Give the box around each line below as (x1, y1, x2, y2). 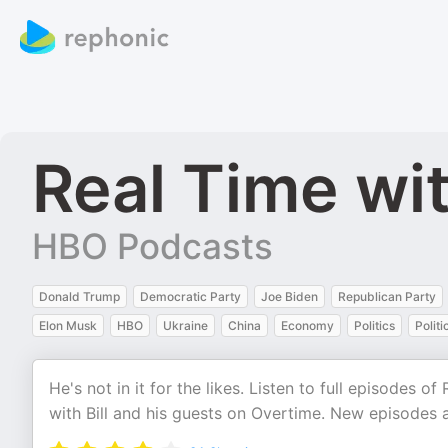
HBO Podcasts (32, 225, 273, 267)
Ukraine (163, 318, 208, 333)
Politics (354, 318, 395, 333)
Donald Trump (39, 289, 120, 304)
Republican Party (338, 289, 436, 304)
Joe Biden (261, 289, 318, 304)
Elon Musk (39, 318, 97, 333)
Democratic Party (140, 289, 241, 304)
